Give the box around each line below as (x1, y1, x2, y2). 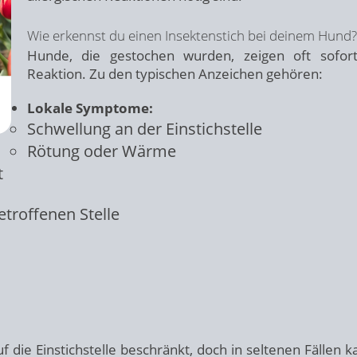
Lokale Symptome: (27, 99, 153, 117)
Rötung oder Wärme (27, 139, 176, 162)
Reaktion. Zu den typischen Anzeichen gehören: (27, 65, 323, 83)
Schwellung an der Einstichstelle (27, 117, 262, 139)
